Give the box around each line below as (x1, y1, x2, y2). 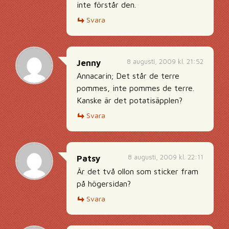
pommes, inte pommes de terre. (77, 83, 194, 93)
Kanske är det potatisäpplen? (77, 96, 182, 105)
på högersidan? (77, 179, 131, 189)
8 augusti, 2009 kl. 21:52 (127, 57, 203, 66)
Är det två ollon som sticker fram (77, 167, 198, 176)
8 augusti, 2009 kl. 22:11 (128, 153, 203, 162)
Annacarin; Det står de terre (77, 71, 179, 81)
